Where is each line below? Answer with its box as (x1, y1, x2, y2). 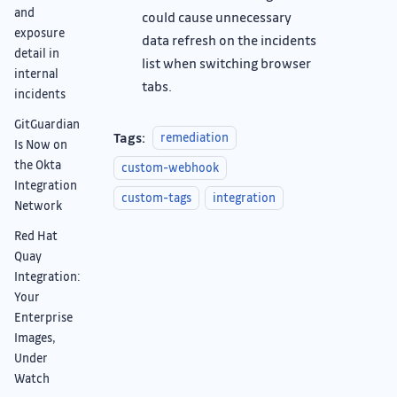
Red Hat (14, 227, 58, 243)
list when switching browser (142, 53, 311, 72)
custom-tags (121, 190, 191, 206)
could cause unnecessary (142, 7, 292, 26)
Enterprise (14, 308, 73, 324)
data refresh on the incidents (142, 30, 316, 49)
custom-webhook (121, 160, 219, 175)
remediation (160, 129, 229, 145)
